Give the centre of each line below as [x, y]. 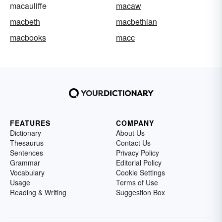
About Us [130, 133]
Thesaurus [27, 143]
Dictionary [26, 133]
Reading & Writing [38, 193]
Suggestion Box [140, 193]
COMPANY [135, 123]
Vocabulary [27, 173]
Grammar [25, 163]
